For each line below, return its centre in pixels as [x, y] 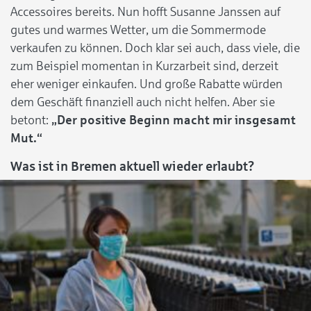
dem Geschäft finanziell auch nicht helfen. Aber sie [143, 102]
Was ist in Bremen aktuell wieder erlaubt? [133, 166]
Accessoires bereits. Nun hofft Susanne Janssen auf [145, 11]
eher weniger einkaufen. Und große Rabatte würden [146, 84]
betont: [31, 120]
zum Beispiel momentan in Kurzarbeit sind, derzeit [144, 66]
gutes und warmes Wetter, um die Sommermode [138, 30]
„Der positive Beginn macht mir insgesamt [174, 120]
